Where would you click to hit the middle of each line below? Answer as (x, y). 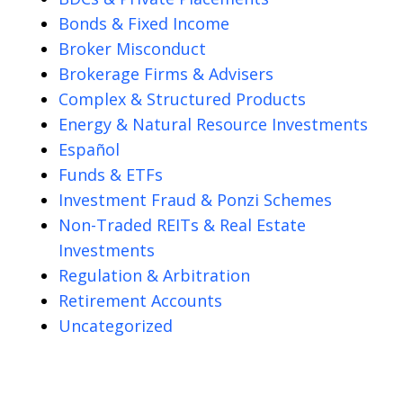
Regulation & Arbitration (154, 275)
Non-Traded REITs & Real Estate (182, 224)
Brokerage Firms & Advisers (166, 73)
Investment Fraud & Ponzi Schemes (195, 199)
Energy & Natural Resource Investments (213, 124)
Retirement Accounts (140, 300)
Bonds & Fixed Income (144, 23)
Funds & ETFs (111, 174)
